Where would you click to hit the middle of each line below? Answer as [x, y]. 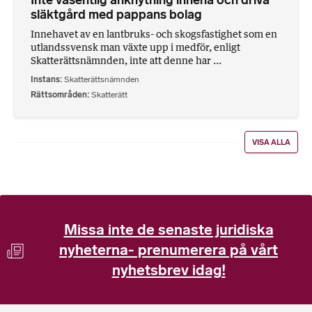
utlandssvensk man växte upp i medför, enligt [135, 47]
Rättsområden [59, 94]
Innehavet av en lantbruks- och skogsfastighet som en [154, 34]
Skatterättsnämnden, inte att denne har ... [126, 61]
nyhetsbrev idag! [169, 270]
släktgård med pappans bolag [116, 15]
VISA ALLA [272, 142]
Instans [45, 79]
